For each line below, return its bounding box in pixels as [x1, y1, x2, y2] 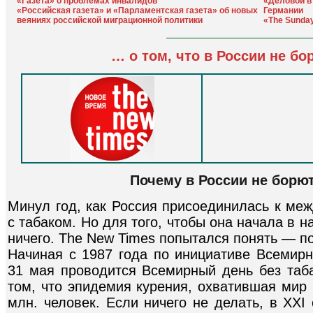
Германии [263, 6, 303, 15]
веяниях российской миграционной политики [17, 15, 203, 25]
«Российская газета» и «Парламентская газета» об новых [17, 6, 258, 15]
